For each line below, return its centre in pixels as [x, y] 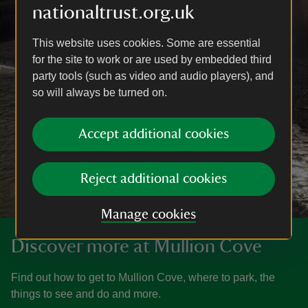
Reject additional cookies [154, 179]
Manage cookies [148, 214]
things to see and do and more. [86, 294]
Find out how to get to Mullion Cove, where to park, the [143, 277]
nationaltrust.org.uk [113, 12]
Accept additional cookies [154, 134]
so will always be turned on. [100, 92]
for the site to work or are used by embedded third [152, 59]
